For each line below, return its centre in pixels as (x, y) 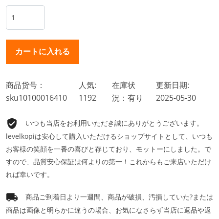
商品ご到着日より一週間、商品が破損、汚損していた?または (119, 197)
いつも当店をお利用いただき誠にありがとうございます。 (114, 123)
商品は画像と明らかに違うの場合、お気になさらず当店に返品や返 (109, 210)
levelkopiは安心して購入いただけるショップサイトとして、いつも (109, 136)
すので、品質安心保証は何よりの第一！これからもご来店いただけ (109, 162)
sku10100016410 (36, 98)
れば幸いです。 (30, 175)
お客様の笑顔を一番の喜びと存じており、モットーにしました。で (109, 149)
